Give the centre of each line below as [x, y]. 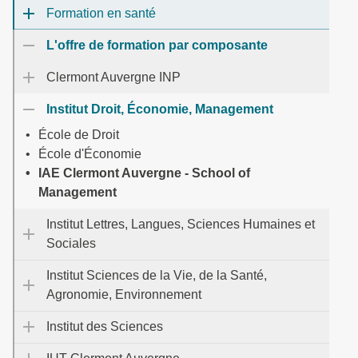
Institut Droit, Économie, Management [160, 109]
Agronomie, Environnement [124, 294]
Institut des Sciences [105, 326]
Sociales [71, 243]
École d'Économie [90, 154]
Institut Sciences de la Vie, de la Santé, [157, 275]
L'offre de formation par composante [157, 45]
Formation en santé [101, 13]
